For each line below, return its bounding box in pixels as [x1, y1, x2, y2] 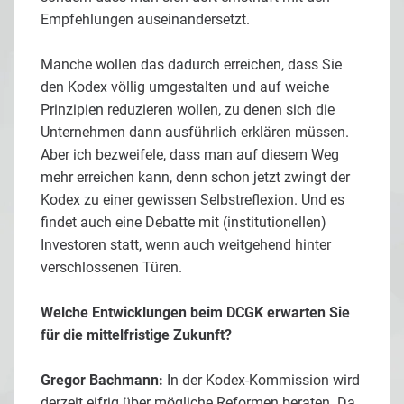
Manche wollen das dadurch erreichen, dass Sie [41, 56, 342, 74]
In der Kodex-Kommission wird [163, 372, 360, 390]
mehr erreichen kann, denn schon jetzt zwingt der [41, 169, 350, 187]
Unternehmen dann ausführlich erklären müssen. [41, 124, 349, 142]
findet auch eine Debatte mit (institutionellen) [41, 214, 326, 232]
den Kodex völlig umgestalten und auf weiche [41, 78, 329, 96]
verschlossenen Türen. [41, 259, 182, 277]
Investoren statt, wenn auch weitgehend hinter [41, 236, 331, 254]
